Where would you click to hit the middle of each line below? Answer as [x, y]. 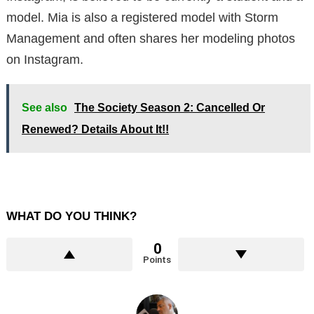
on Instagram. [45, 60]
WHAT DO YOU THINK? [71, 217]
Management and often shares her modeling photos [151, 39]
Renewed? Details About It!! [95, 130]
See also [45, 108]
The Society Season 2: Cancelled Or [170, 108]
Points [157, 260]
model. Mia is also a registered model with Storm [142, 18]
